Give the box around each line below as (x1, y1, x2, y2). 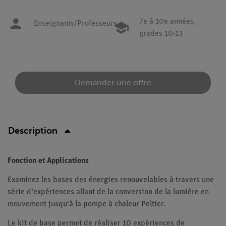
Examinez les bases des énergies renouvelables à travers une (8, 176, 214, 184)
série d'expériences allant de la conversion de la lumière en (8, 188, 209, 196)
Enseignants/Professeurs (34, 20, 117, 28)
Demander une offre (75, 78, 151, 87)
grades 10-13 (139, 30, 183, 38)
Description (8, 125, 58, 136)
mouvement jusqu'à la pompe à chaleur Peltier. (8, 200, 165, 208)
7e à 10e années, (139, 18, 196, 26)
